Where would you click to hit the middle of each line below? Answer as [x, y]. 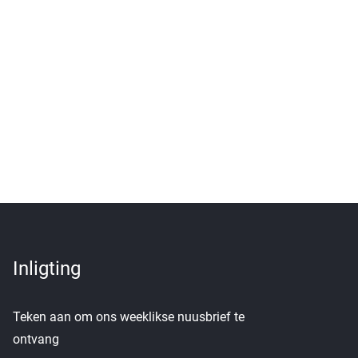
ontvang [36, 339]
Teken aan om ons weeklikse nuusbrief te [129, 316]
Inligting [47, 268]
